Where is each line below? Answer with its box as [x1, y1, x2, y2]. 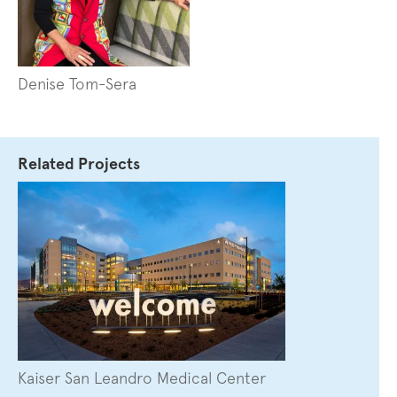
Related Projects [18, 154, 140, 174]
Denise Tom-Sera [18, 74, 136, 94]
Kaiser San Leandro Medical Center [18, 368, 266, 387]
